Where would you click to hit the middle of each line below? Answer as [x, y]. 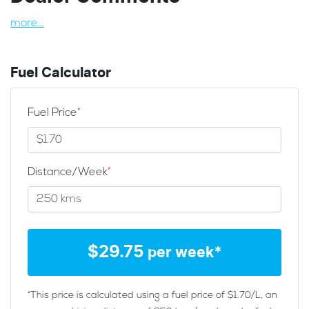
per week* [185, 252]
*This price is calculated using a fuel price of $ [131, 295]
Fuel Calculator [61, 73]
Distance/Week [68, 172]
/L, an [264, 295]
